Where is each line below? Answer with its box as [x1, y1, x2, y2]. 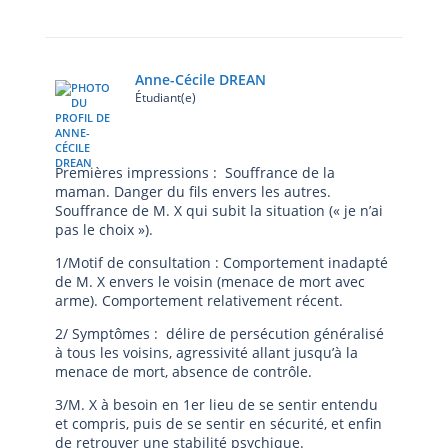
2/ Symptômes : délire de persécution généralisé [55, 324, 384, 343]
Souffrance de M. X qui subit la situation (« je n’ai [55, 201, 383, 220]
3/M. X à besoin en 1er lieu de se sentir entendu [55, 395, 378, 414]
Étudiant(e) [135, 89, 196, 106]
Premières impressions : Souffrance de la [55, 163, 335, 182]
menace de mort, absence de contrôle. [55, 362, 312, 381]
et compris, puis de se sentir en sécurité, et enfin [55, 414, 382, 433]
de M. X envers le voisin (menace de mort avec [55, 272, 365, 291]
